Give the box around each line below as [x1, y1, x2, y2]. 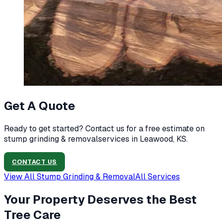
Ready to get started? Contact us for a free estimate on [4, 123, 205, 134]
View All [4, 171, 37, 182]
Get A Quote [4, 98, 75, 114]
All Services [135, 171, 180, 182]
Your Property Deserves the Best [4, 192, 197, 208]
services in [98, 134, 140, 145]
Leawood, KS [140, 134, 186, 145]
